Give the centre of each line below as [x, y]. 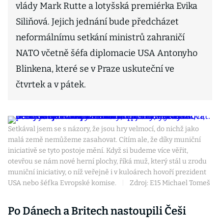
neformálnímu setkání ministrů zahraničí [100, 37]
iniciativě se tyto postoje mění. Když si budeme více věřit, [98, 151]
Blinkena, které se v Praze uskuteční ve [95, 69]
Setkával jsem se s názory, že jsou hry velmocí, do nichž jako [103, 129]
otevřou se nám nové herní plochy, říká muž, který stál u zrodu [107, 161]
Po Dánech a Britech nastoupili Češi [97, 211]
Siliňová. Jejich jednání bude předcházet [97, 22]
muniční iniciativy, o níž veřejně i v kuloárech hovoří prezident [107, 172]
